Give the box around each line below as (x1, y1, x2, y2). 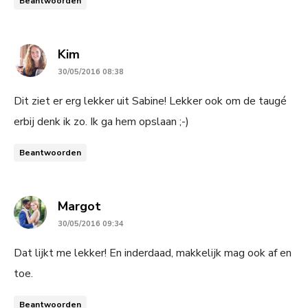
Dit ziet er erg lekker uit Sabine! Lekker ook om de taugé (14, 93, 287, 109)
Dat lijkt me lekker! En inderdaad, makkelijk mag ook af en (14, 245, 291, 261)
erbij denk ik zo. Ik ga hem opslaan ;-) (14, 113, 189, 129)
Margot (58, 197, 101, 214)
